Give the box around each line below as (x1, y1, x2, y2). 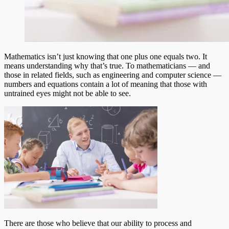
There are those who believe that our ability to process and (4, 219, 192, 228)
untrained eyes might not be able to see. (4, 89, 131, 98)
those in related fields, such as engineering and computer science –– (4, 71, 221, 80)
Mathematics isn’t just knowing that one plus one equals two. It (4, 52, 207, 61)
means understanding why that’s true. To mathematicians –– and (4, 61, 210, 71)
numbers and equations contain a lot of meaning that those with (4, 80, 207, 89)
